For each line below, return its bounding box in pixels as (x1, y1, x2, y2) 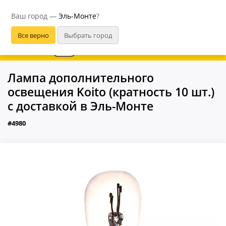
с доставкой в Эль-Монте (8, 98, 153, 114)
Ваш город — (11, 11, 59, 21)
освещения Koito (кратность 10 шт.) (8, 84, 214, 100)
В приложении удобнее (81, 40, 173, 51)
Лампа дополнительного (8, 70, 154, 86)
